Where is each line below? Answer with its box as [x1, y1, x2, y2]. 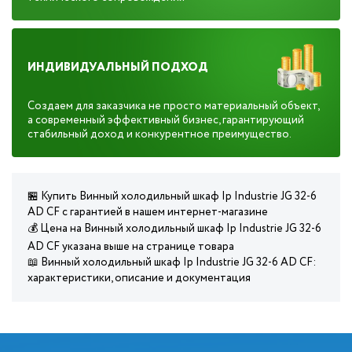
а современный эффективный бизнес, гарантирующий [27, 112, 304, 128]
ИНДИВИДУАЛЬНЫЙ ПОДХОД [27, 58, 208, 76]
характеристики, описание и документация [27, 270, 251, 286]
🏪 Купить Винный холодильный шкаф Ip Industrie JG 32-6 [27, 189, 317, 204]
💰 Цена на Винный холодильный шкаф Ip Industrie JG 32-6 [27, 221, 321, 236]
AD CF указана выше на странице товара [27, 239, 234, 255]
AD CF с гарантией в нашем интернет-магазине [27, 204, 268, 220]
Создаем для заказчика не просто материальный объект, [27, 98, 319, 114]
